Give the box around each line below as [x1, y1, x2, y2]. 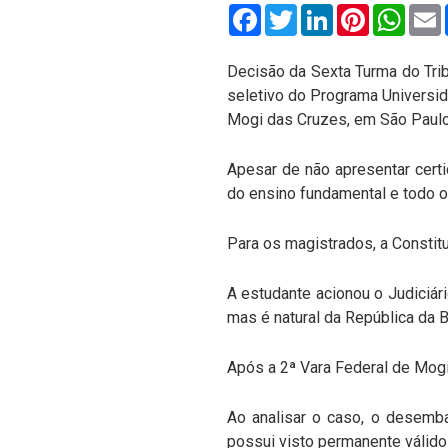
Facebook [261, 2, 330, 21]
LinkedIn [333, 2, 393, 21]
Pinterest [369, 2, 434, 21]
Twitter [297, 2, 346, 21]
